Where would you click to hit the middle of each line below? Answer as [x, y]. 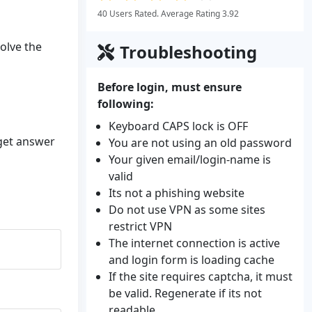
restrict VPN [140, 226]
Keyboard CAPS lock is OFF [178, 126]
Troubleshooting [188, 52]
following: [126, 104]
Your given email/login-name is [190, 159]
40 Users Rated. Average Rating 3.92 [168, 14]
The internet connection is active [194, 243]
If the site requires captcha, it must [201, 276]
